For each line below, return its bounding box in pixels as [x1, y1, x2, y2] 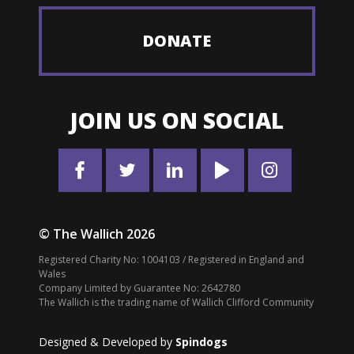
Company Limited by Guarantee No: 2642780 [38, 281, 240, 295]
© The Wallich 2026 [38, 224, 155, 243]
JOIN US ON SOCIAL [70, 104, 284, 135]
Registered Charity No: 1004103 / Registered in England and [38, 252, 304, 266]
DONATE [142, 29, 212, 51]
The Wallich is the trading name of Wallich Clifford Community [38, 295, 314, 309]
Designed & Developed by [38, 333, 175, 349]
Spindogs [175, 333, 228, 349]
